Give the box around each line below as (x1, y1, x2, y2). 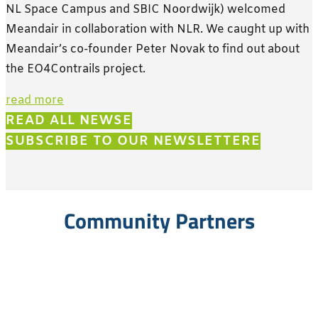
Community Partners (63, 204, 255, 238)
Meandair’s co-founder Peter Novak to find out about (6, 42, 300, 57)
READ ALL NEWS (6, 112, 123, 130)
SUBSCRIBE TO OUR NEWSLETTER (6, 133, 251, 150)
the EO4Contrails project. (6, 62, 146, 77)
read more (6, 93, 64, 109)
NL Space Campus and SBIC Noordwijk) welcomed (6, 2, 285, 18)
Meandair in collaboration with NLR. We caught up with (6, 22, 309, 38)
